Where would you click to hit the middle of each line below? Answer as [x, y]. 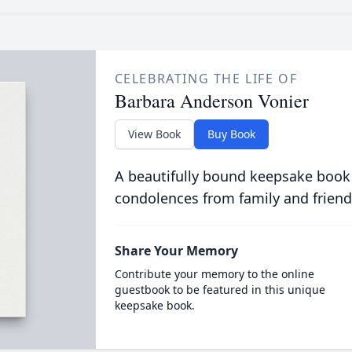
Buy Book [231, 134]
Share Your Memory [176, 251]
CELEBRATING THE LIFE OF [206, 79]
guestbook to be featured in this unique [220, 290]
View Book [154, 134]
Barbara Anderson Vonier [211, 101]
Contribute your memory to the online [214, 274]
